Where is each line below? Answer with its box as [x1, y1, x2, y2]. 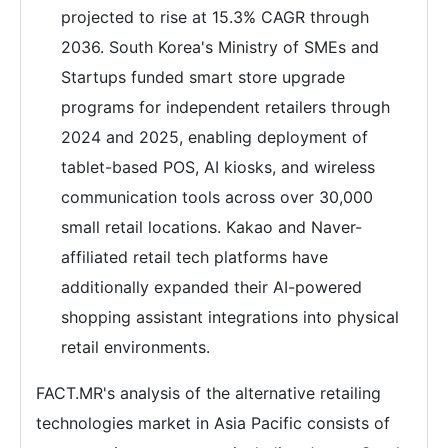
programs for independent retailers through [61, 97, 390, 118]
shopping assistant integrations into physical [61, 307, 399, 328]
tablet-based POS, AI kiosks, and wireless [61, 157, 375, 178]
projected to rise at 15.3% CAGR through [61, 7, 369, 28]
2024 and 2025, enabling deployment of [61, 127, 368, 148]
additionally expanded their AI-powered [61, 277, 362, 298]
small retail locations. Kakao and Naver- [61, 217, 362, 238]
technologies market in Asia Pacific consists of [36, 413, 390, 434]
